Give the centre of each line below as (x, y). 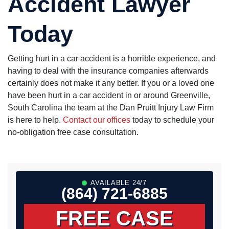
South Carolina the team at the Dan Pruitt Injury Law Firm (111, 108)
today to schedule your (173, 120)
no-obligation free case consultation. (73, 132)
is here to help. (35, 120)
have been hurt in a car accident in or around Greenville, (109, 96)
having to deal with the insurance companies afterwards (108, 71)
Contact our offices (98, 120)
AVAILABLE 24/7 (119, 183)
